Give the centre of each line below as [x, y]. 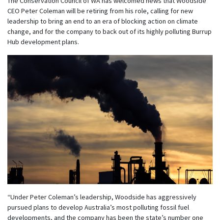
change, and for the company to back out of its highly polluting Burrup [110, 31]
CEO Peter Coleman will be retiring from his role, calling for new [100, 11]
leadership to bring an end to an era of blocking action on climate [103, 21]
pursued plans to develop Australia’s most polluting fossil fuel [98, 207]
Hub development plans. [43, 41]
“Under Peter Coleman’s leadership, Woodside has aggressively [102, 197]
